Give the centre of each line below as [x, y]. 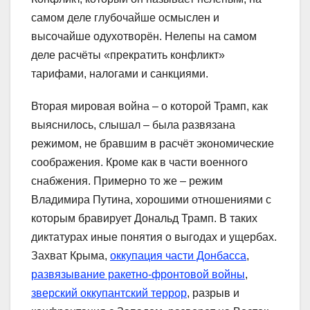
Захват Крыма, [71, 255]
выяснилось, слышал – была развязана [133, 125]
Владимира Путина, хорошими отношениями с [151, 199]
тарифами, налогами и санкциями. [120, 73]
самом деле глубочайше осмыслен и [125, 17]
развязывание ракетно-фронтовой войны [138, 274]
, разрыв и [213, 293]
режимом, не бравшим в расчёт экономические [153, 143]
